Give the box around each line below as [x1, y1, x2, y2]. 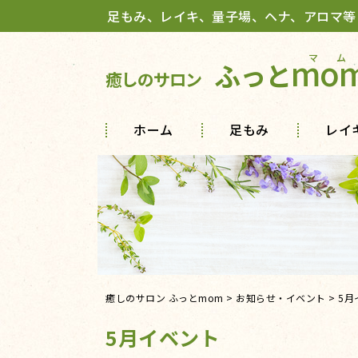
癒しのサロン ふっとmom [105, 291, 224, 304]
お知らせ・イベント [236, 291, 326, 304]
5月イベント [105, 323, 220, 352]
